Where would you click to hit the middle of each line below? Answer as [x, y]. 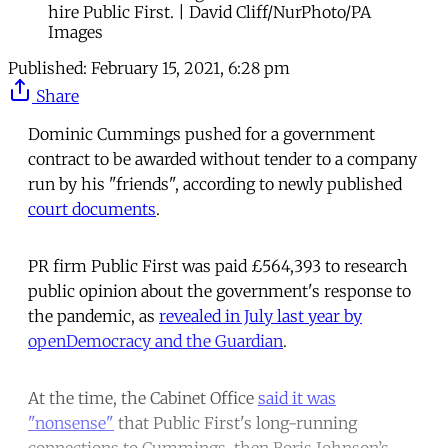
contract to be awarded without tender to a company [222, 158]
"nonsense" [71, 422]
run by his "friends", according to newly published [215, 183]
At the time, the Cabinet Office [143, 397]
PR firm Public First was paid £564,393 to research [218, 265]
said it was [297, 397]
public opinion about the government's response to [219, 290]
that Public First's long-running [235, 422]
